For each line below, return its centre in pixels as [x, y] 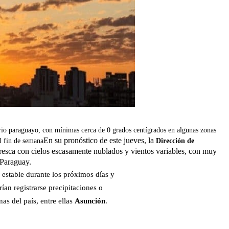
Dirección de [175, 141]
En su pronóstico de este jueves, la [99, 141]
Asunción [90, 201]
